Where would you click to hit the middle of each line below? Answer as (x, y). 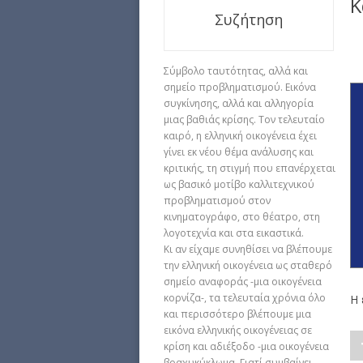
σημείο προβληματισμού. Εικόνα (240, 87)
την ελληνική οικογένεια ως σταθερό (248, 265)
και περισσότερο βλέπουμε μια (237, 314)
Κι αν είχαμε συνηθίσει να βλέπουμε (248, 249)
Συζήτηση (249, 19)
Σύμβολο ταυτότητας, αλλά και (236, 70)
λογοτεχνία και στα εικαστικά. (235, 233)
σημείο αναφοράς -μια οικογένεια (243, 281)
